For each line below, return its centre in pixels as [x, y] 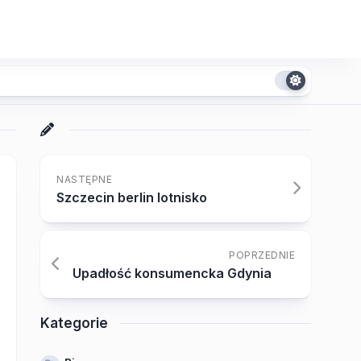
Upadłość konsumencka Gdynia [172, 273]
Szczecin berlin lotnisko [132, 197]
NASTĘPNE [84, 179]
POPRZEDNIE [262, 255]
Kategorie [74, 323]
